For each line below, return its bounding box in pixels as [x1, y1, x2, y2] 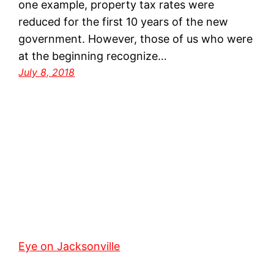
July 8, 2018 [18, 66, 75, 79]
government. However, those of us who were [18, 32, 253, 46]
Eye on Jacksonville [18, 240, 120, 253]
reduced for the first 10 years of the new [18, 15, 229, 29]
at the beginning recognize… [18, 50, 168, 63]
